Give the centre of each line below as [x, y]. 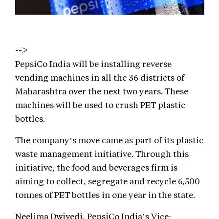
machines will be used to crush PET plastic [100, 105]
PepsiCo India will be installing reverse [93, 64]
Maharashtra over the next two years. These [102, 91]
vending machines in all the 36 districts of [100, 77]
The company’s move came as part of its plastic [109, 140]
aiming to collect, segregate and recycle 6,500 [108, 181]
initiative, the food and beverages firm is [96, 167]
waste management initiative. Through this [102, 154]
